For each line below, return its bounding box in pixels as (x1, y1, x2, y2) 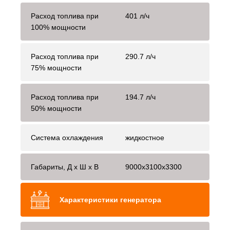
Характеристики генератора (60, 196, 161, 204)
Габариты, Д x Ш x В (31, 163, 99, 171)
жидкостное (125, 133, 164, 142)
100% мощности (31, 23, 86, 32)
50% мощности (31, 104, 82, 113)
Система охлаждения (31, 133, 103, 142)
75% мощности (31, 64, 82, 72)
